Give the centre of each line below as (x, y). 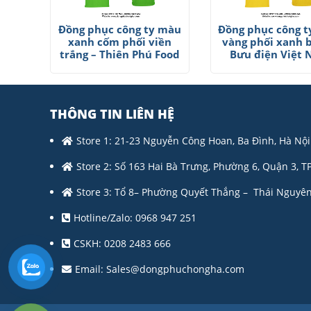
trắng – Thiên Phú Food (119, 54)
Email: (91, 269)
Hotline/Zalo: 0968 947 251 (135, 218)
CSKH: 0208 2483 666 (122, 244)
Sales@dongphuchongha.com (175, 269)
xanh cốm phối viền (119, 42)
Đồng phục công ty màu (119, 30)
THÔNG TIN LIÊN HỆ (112, 114)
